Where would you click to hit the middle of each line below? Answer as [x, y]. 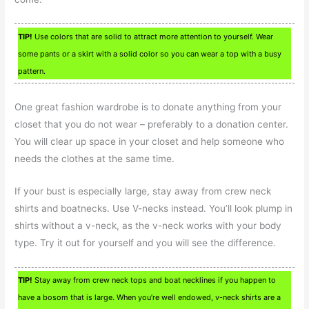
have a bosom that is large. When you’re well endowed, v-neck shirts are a [150, 297]
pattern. [32, 71]
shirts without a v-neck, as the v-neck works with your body [148, 225]
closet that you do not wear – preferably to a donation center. [152, 124]
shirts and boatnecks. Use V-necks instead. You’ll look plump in [154, 208]
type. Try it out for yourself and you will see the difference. [146, 242]
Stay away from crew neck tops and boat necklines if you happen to [154, 280]
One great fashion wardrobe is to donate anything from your [148, 107]
